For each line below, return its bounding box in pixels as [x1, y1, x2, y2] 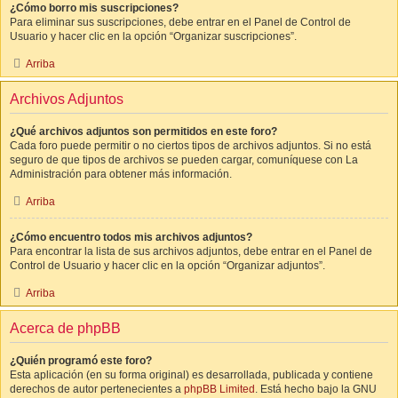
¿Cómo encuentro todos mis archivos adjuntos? [10, 231, 252, 243]
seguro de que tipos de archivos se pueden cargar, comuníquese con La [10, 154, 358, 166]
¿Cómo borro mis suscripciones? [10, 2, 179, 14]
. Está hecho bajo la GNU [255, 383, 377, 395]
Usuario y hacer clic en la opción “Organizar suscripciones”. [10, 30, 297, 43]
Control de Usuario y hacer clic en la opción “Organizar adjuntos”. [10, 259, 325, 272]
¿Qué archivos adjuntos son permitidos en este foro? [10, 125, 277, 138]
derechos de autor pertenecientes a [10, 383, 184, 395]
